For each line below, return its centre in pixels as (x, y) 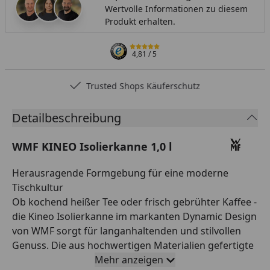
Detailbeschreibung (67, 118)
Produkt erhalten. (140, 21)
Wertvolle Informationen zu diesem (176, 8)
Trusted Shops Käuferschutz (143, 86)
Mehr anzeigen (129, 259)
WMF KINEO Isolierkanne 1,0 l (92, 146)
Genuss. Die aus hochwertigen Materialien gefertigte (133, 245)
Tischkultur (38, 187)
